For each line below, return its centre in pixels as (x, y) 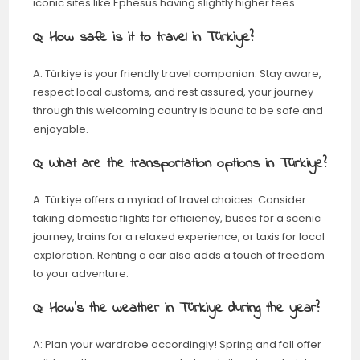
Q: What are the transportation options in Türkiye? (180, 164)
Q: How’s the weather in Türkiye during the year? (176, 308)
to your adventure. (81, 273)
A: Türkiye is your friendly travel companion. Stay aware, (178, 73)
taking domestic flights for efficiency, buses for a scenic (177, 218)
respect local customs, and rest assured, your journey (174, 92)
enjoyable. (61, 129)
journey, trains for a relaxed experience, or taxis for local (179, 236)
